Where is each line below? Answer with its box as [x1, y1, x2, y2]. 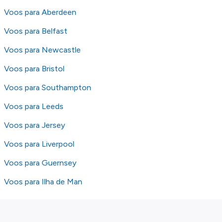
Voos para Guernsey [4, 158, 76, 167]
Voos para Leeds [4, 102, 63, 111]
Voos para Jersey [4, 120, 65, 130]
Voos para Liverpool [4, 139, 74, 149]
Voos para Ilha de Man [4, 177, 82, 186]
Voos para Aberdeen [4, 7, 76, 17]
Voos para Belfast [4, 26, 67, 36]
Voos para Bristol [4, 64, 64, 73]
